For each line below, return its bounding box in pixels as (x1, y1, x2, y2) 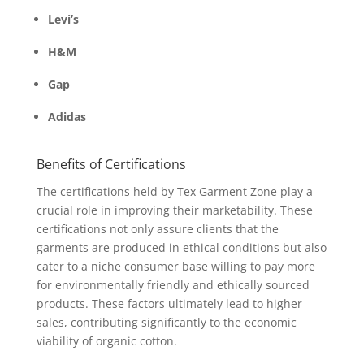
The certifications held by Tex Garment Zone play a (36, 184, 313, 199)
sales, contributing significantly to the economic (36, 314, 297, 330)
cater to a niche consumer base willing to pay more (36, 258, 315, 274)
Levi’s (47, 11, 79, 27)
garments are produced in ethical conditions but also (36, 240, 327, 255)
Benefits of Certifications (36, 155, 186, 173)
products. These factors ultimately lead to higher (36, 296, 302, 311)
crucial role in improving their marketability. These (36, 202, 313, 218)
